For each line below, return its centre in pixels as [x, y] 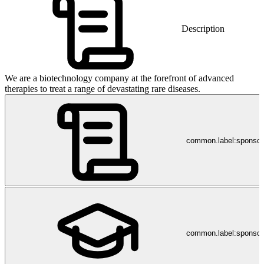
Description [203, 29]
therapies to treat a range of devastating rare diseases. [103, 89]
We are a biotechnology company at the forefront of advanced [119, 78]
